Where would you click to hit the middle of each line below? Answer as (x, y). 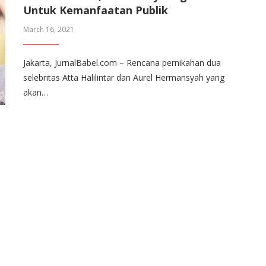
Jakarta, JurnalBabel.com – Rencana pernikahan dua (122, 63)
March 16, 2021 (49, 29)
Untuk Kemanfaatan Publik (96, 10)
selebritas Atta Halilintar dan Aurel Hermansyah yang (124, 77)
